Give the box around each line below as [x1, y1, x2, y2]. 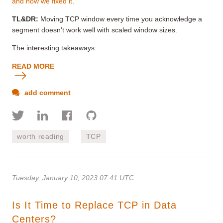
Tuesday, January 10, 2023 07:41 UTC [12, 173, 134, 182]
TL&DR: [12, 14, 38, 23]
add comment [22, 88, 71, 97]
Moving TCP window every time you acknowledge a [38, 14, 202, 23]
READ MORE [12, 62, 54, 70]
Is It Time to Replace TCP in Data [12, 199, 177, 211]
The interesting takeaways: [12, 43, 97, 52]
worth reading [17, 132, 64, 140]
